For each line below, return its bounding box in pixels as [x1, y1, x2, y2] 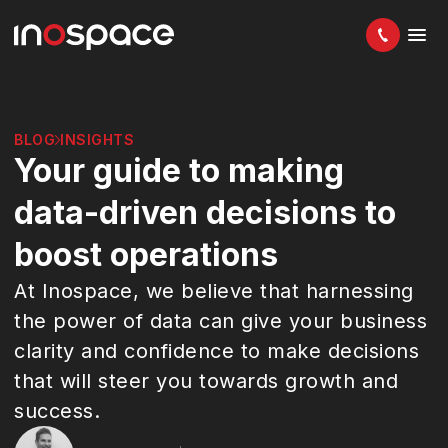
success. [14, 399, 100, 423]
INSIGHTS [60, 131, 134, 148]
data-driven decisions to [14, 193, 396, 232]
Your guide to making [14, 151, 344, 190]
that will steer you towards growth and [14, 369, 398, 393]
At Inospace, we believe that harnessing [14, 279, 414, 303]
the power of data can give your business [14, 309, 427, 333]
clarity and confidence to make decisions [14, 339, 419, 363]
